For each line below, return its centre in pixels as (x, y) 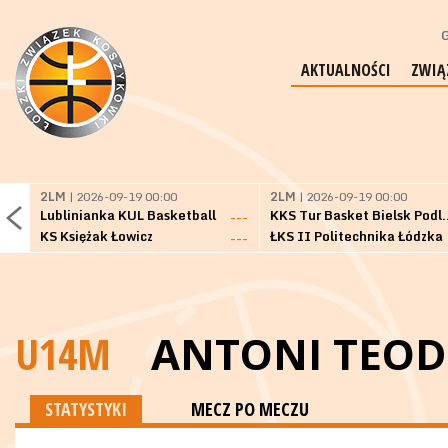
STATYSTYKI (86, 409)
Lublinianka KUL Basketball (128, 215)
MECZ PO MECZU (250, 409)
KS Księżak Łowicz (96, 236)
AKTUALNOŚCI (346, 70)
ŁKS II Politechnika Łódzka (356, 236)
